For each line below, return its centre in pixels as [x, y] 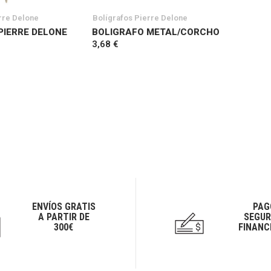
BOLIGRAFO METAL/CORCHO [156, 32]
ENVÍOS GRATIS [64, 207]
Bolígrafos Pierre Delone [140, 18]
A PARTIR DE [64, 217]
